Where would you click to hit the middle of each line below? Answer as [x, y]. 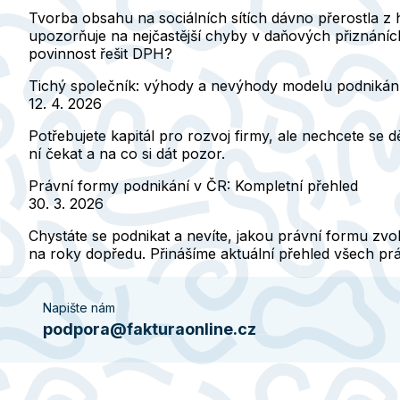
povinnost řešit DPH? [100, 54]
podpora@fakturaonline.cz [150, 329]
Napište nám [79, 308]
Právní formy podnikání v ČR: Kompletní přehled [193, 186]
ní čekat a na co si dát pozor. [127, 154]
